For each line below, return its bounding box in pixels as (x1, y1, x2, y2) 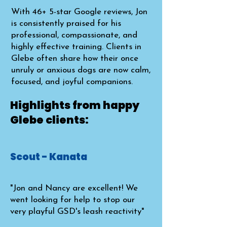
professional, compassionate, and (11, 31, 137, 40)
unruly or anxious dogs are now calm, (11, 66, 150, 74)
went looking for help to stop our (10, 196, 135, 204)
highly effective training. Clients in (11, 43, 141, 51)
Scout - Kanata (10, 150, 87, 164)
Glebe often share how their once (11, 54, 138, 63)
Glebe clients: (10, 112, 89, 127)
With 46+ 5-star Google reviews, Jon (11, 8, 147, 16)
